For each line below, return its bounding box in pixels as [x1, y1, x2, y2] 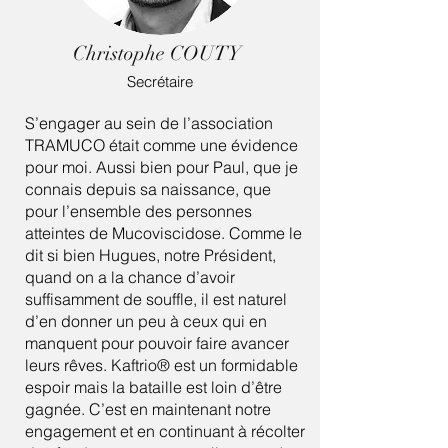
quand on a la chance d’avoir [25, 267, 235, 287]
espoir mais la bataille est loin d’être [25, 377, 282, 397]
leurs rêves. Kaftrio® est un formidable [25, 355, 298, 375]
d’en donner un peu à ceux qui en [25, 311, 267, 331]
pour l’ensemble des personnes [25, 201, 252, 221]
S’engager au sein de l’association [25, 113, 273, 133]
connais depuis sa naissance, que [25, 179, 271, 199]
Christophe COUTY [72, 41, 241, 66]
